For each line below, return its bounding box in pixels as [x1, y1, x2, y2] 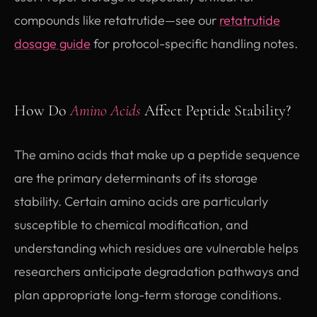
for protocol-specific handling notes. [91, 35, 298, 52]
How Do [14, 100, 70, 120]
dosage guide [14, 35, 91, 52]
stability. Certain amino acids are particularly [14, 192, 268, 209]
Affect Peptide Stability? [141, 100, 291, 120]
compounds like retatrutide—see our [14, 11, 219, 28]
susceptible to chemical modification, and [14, 216, 248, 233]
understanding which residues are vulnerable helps [14, 239, 299, 256]
